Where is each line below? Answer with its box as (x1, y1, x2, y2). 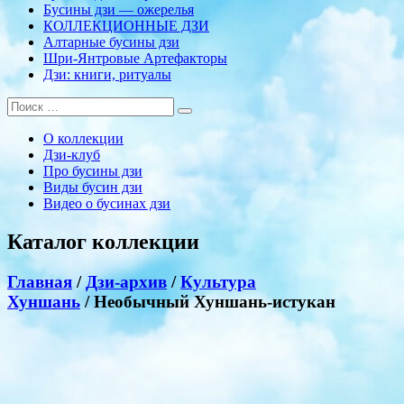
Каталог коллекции (7, 230, 199, 254)
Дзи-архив (86, 272, 167, 292)
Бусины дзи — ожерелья (43, 2, 194, 18)
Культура (180, 272, 256, 292)
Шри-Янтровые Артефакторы (43, 50, 227, 67)
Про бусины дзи (43, 163, 142, 179)
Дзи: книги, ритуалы (43, 67, 171, 83)
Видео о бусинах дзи (43, 196, 170, 212)
